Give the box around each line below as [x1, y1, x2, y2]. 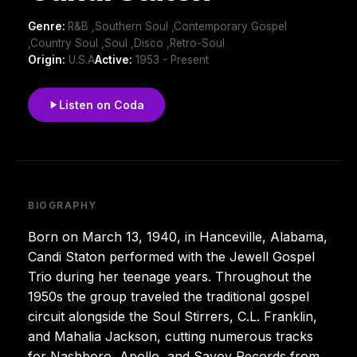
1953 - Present [132, 53, 209, 66]
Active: [95, 53, 132, 66]
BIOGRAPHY [28, 198, 98, 211]
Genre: [28, 19, 68, 33]
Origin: [28, 53, 65, 66]
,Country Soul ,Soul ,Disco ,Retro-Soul [28, 36, 225, 49]
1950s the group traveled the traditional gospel [28, 288, 309, 304]
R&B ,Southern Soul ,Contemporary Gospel [68, 19, 287, 33]
